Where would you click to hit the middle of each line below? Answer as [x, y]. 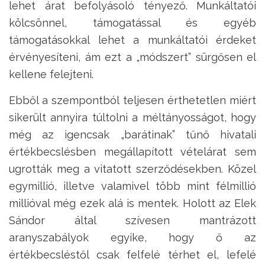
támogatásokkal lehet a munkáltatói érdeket [132, 40]
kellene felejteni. [51, 75]
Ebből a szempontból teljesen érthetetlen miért [132, 101]
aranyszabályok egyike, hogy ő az [132, 238]
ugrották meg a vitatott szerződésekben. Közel [132, 169]
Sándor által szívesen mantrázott [132, 221]
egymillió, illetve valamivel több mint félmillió [132, 186]
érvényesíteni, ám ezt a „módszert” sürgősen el [132, 57]
